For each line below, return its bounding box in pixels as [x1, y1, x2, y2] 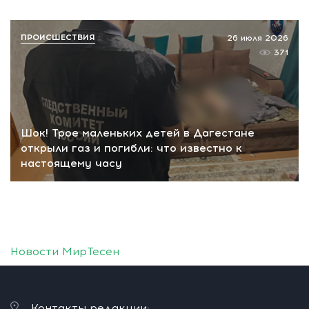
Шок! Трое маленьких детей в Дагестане [21, 126, 255, 140]
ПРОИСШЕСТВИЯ [21, 32, 95, 42]
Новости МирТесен [10, 245, 119, 259]
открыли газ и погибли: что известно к [21, 141, 242, 155]
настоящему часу [21, 157, 122, 170]
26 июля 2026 [227, 32, 288, 43]
